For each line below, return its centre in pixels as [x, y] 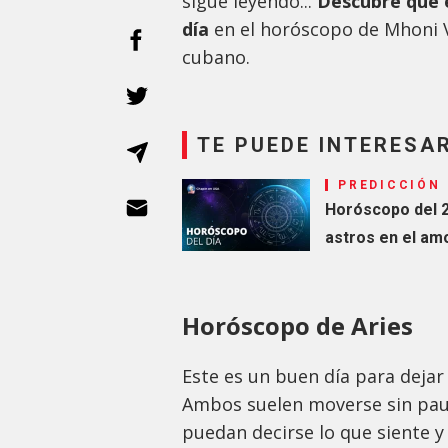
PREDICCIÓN [389, 185]
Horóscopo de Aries [297, 326]
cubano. [216, 57]
